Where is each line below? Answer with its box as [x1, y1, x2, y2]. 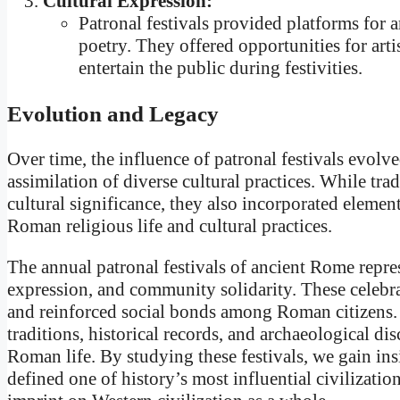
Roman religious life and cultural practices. [7, 215, 332, 237]
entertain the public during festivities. [79, 57, 362, 79]
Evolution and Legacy [7, 101, 219, 126]
